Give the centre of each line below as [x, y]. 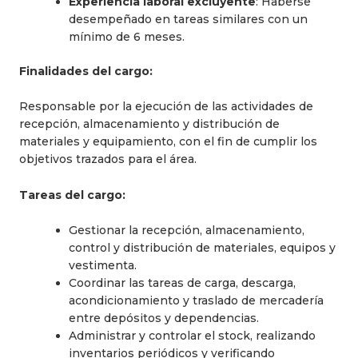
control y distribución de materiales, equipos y [202, 247]
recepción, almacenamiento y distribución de [149, 124]
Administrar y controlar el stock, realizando [192, 335]
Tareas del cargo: [72, 195]
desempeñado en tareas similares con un [188, 19]
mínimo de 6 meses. [127, 36]
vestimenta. [103, 265]
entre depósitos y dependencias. [164, 318]
